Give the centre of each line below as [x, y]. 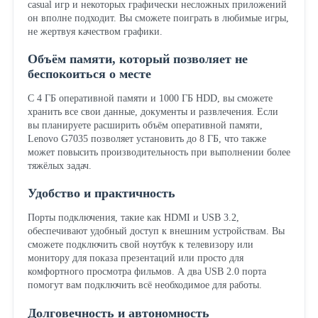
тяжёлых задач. [59, 166]
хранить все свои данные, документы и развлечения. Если [153, 112]
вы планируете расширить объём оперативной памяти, [145, 126]
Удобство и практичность [101, 193]
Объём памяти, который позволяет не [137, 59]
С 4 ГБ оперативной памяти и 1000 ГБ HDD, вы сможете [150, 99]
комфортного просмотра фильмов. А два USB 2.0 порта [147, 272]
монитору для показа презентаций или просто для [135, 258]
